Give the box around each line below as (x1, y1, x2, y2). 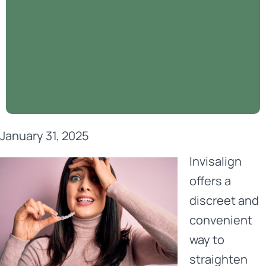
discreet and (189, 192, 259, 208)
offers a (189, 173, 231, 189)
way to (189, 232, 224, 248)
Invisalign (189, 153, 242, 169)
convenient (189, 212, 252, 228)
